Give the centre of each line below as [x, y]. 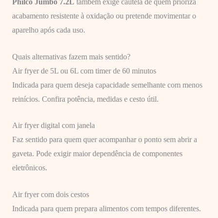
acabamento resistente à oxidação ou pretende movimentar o [104, 16]
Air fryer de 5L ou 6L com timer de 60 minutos [84, 71]
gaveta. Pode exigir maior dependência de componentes [97, 154]
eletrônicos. [29, 168]
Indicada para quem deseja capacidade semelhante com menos [107, 85]
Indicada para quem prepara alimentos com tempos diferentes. [106, 208]
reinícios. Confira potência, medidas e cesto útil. [85, 99]
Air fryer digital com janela [53, 126]
